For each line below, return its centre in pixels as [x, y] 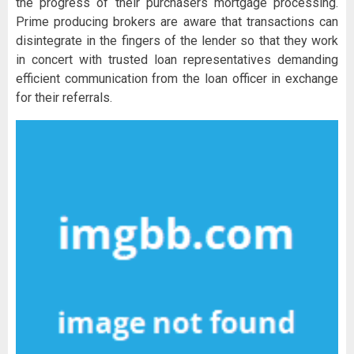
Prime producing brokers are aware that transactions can [177, 22]
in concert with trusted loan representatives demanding [177, 60]
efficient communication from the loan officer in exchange [177, 79]
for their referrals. [64, 98]
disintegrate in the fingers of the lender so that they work [177, 41]
